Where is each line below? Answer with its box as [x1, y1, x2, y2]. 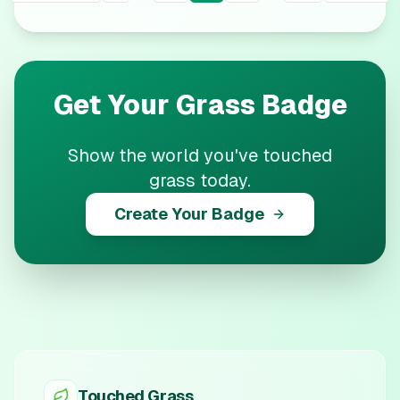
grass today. [149, 171, 251, 190]
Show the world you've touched [68, 146, 332, 165]
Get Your [53, 89, 176, 121]
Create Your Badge [114, 204, 264, 223]
